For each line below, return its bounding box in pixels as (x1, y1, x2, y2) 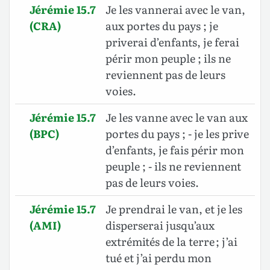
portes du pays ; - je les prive (105, 125, 249, 142)
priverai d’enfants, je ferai (105, 34, 239, 51)
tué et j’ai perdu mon (105, 250, 212, 266)
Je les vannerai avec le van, (105, 1, 245, 18)
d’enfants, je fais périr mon (105, 142, 244, 159)
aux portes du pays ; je (105, 17, 218, 34)
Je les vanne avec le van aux (105, 109, 248, 126)
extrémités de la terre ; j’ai (105, 233, 237, 250)
